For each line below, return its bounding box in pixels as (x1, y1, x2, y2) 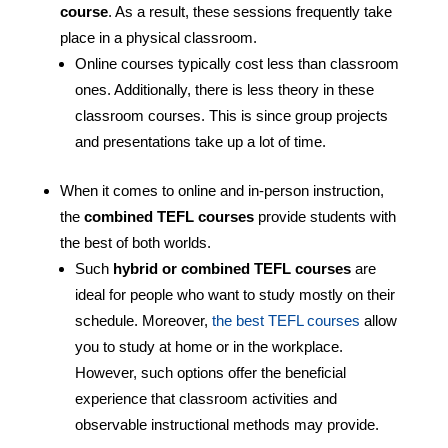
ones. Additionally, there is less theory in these (74, 80, 374, 98)
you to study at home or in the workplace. (74, 337, 343, 355)
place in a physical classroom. (59, 28, 257, 46)
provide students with (253, 207, 396, 225)
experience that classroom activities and (74, 389, 337, 407)
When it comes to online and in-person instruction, (59, 181, 384, 199)
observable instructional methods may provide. (74, 415, 379, 433)
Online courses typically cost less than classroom (74, 54, 399, 72)
